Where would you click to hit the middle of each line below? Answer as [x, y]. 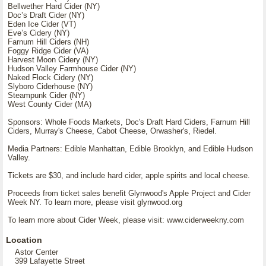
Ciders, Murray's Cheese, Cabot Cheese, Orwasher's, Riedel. [112, 131]
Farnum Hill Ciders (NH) [48, 42]
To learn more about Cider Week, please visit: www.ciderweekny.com [126, 220]
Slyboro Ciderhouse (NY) [50, 86]
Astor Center [37, 252]
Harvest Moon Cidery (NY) [53, 60]
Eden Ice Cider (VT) [42, 24]
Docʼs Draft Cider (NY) [46, 15]
